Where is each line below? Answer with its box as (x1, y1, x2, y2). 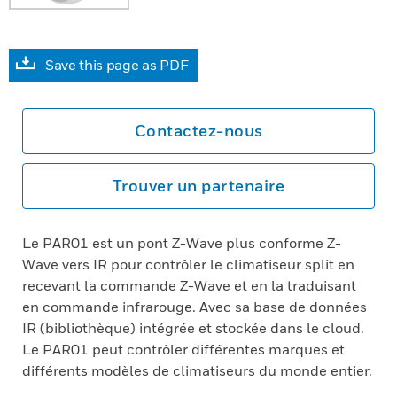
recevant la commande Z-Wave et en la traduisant (22, 276, 356, 294)
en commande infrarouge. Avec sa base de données (22, 298, 367, 315)
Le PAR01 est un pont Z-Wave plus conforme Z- (22, 234, 341, 252)
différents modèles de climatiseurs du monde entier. (22, 362, 372, 379)
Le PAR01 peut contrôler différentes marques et (22, 340, 345, 358)
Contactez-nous (134, 121, 263, 140)
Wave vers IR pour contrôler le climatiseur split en (22, 255, 354, 273)
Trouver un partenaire (112, 176, 285, 195)
